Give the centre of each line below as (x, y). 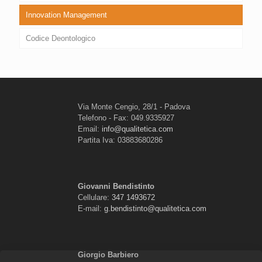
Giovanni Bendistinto (116, 186)
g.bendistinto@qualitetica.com (155, 208)
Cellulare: (95, 197)
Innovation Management (66, 15)
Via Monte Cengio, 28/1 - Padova (134, 106)
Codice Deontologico (61, 38)
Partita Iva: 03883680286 (120, 140)
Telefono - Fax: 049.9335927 (126, 118)
